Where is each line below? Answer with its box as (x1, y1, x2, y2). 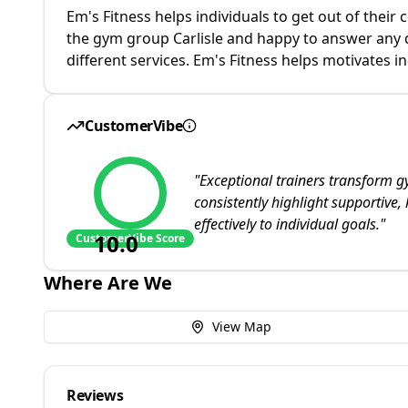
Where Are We (44, 270, 172, 295)
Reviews (66, 385, 124, 405)
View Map (211, 318, 271, 335)
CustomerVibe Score (76, 230, 185, 246)
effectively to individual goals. (194, 214, 380, 234)
